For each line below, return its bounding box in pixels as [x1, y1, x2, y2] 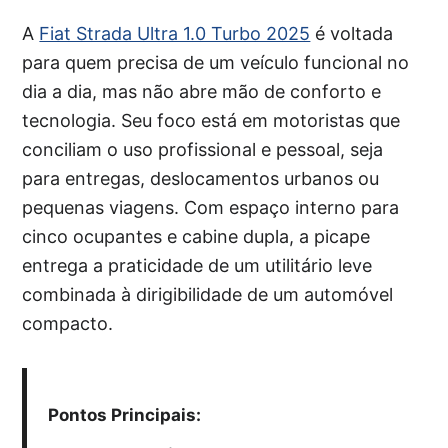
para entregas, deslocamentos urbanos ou [22, 167, 380, 189]
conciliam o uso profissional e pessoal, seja [22, 138, 384, 160]
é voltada [310, 22, 394, 44]
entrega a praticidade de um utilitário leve [22, 254, 373, 276]
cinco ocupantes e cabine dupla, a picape [22, 225, 371, 247]
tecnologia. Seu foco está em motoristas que [22, 109, 401, 131]
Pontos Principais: [47, 404, 201, 425]
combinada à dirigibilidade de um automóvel [22, 283, 394, 305]
